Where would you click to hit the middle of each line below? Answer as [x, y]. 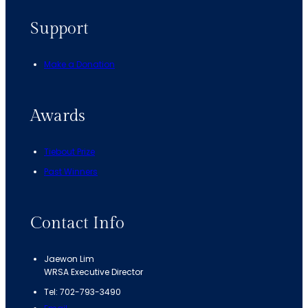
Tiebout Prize [69, 152]
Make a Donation [79, 65]
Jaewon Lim [69, 259]
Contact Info [77, 224]
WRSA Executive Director [93, 272]
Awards [58, 117]
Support [59, 29]
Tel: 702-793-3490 [82, 292]
